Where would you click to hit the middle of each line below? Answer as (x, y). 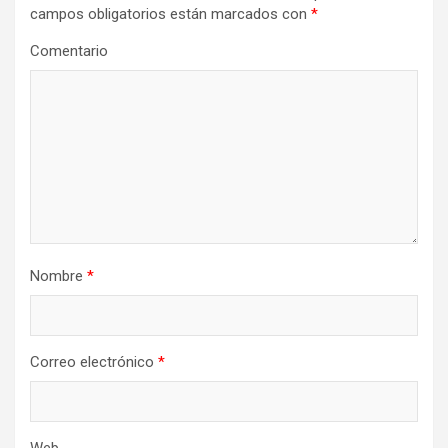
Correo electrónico (94, 362)
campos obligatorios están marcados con (170, 14)
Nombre (58, 276)
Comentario (69, 51)
